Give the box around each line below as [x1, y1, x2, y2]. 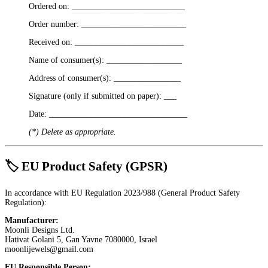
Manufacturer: [5, 216, 59, 226]
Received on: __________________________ [29, 38, 184, 47]
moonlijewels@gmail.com [5, 245, 93, 254]
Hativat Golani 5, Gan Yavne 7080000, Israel [5, 235, 157, 245]
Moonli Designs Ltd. [5, 226, 75, 235]
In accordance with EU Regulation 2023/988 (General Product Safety [5, 188, 240, 198]
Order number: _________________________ [29, 20, 186, 29]
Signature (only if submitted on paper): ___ [29, 92, 176, 101]
